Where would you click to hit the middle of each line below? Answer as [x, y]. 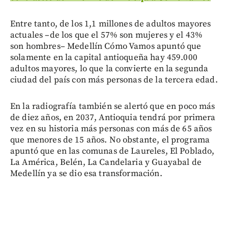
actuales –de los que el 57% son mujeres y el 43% [107, 35]
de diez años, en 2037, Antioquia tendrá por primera [113, 118]
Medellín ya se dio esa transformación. [86, 174]
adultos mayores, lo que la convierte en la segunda [109, 69]
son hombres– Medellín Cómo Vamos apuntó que [106, 47]
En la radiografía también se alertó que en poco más [113, 107]
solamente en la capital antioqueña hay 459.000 [104, 58]
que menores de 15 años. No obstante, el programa [110, 140]
